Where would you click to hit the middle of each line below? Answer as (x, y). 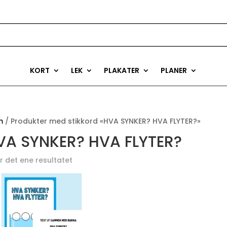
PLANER (174, 71)
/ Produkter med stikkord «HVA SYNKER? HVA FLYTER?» (102, 121)
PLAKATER (122, 71)
